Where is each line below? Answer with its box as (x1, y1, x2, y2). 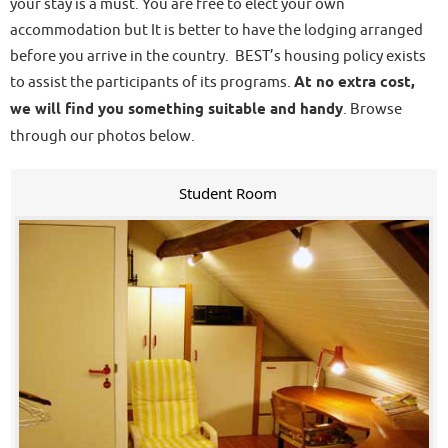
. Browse (343, 99, 402, 119)
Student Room (179, 183, 277, 203)
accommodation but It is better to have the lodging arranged (10, 20, 423, 40)
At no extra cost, (294, 72, 415, 93)
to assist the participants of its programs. (10, 72, 294, 92)
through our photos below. (10, 126, 195, 146)
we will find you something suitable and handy (10, 99, 343, 120)
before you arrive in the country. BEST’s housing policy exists (10, 46, 426, 66)
